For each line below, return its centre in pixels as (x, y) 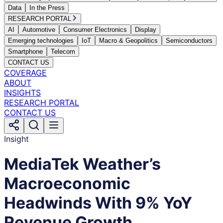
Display (146, 30)
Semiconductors (189, 41)
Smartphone (25, 52)
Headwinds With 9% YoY (98, 203)
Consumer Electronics (95, 30)
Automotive (39, 30)
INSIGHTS (22, 93)
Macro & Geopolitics (128, 41)
